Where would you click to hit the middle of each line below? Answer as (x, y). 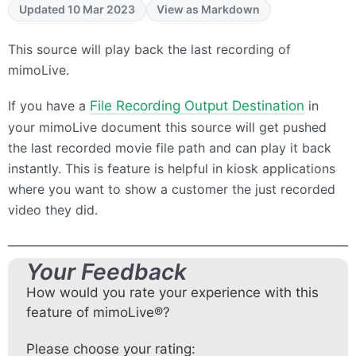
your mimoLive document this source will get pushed (167, 127)
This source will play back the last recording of (149, 50)
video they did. (53, 209)
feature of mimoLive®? (98, 313)
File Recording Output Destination (197, 105)
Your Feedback (106, 272)
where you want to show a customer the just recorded (172, 189)
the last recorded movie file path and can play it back (170, 147)
